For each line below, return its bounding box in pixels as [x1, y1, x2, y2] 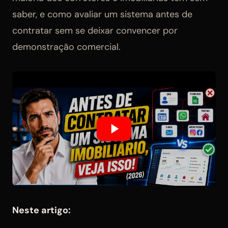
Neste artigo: [12, 204, 71, 217]
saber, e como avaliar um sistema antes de [12, 8, 192, 21]
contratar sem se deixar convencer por [12, 24, 178, 37]
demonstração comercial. [12, 41, 121, 53]
